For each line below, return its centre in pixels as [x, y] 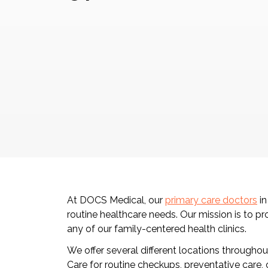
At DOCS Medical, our [116, 200]
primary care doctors [211, 200]
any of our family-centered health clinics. [158, 229]
